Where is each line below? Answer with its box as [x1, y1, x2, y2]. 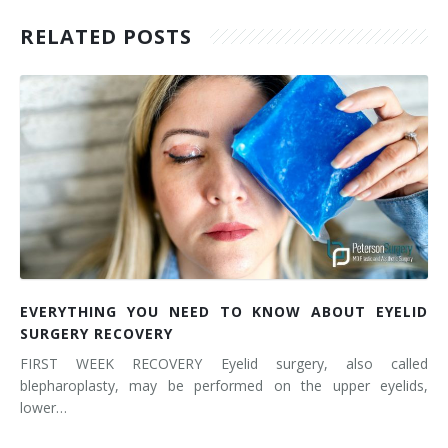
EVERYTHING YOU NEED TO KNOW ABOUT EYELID [20, 302, 428, 321]
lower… [20, 398, 67, 417]
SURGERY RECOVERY [20, 324, 173, 343]
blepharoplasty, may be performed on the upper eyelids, [20, 376, 428, 395]
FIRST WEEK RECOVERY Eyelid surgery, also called [20, 354, 428, 373]
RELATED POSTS [20, 23, 192, 50]
